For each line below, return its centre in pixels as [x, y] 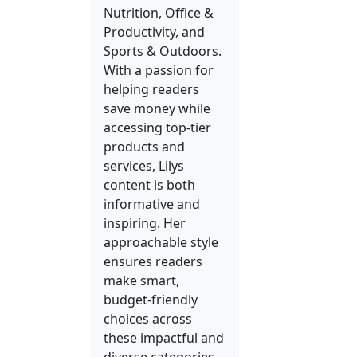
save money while [157, 108]
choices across [148, 319]
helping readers [151, 89]
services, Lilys [144, 166]
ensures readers [153, 261]
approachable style [161, 242]
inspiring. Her [145, 223]
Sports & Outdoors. [163, 51]
